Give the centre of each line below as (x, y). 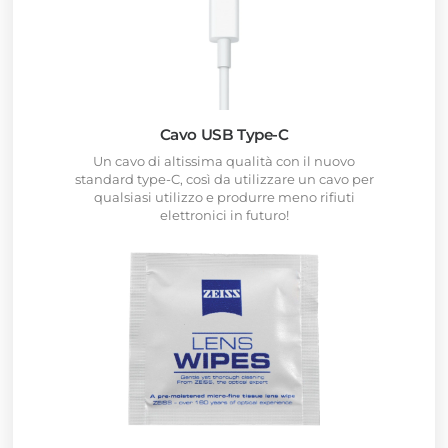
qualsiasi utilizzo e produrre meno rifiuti (224, 196)
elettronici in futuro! (224, 214)
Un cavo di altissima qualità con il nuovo (224, 160)
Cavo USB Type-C (224, 134)
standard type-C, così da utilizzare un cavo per (224, 178)
